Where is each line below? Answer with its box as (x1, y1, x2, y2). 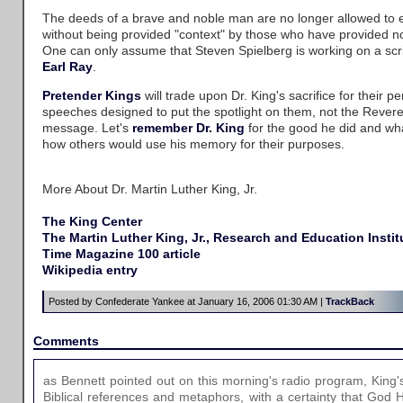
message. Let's (42, 121, 132, 135)
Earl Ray (42, 59, 93, 74)
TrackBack (326, 296, 374, 307)
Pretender (42, 88, 102, 103)
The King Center (42, 214, 142, 228)
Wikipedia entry (42, 263, 138, 277)
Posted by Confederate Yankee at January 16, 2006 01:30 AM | (49, 296, 326, 307)
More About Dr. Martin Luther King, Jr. (42, 182, 257, 196)
